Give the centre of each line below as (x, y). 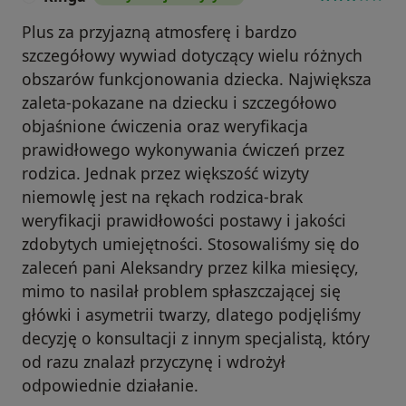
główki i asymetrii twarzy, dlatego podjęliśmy (191, 314)
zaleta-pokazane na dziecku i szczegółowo (179, 102)
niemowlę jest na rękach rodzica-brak (162, 196)
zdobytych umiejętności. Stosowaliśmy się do (191, 243)
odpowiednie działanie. (110, 385)
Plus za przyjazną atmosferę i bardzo (159, 31)
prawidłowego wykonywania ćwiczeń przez (183, 149)
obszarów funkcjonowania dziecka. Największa (197, 78)
